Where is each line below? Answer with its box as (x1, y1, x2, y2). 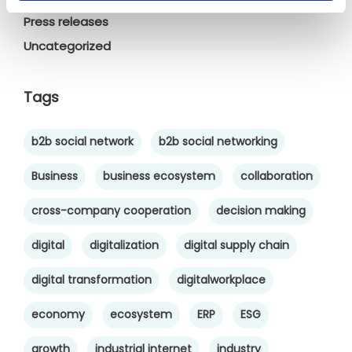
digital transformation (31, 272, 152, 288)
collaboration (240, 168, 313, 185)
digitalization (90, 237, 159, 254)
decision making (216, 203, 306, 219)
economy (31, 306, 85, 323)
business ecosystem (103, 168, 215, 185)
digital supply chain (184, 237, 289, 254)
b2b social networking (159, 134, 277, 150)
